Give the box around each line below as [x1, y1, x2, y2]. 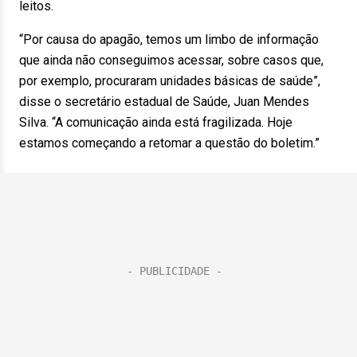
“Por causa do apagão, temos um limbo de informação [19, 32, 319, 47]
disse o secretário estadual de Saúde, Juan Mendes [19, 94, 309, 109]
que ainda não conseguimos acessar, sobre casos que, [19, 53, 324, 68]
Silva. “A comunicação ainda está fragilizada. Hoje [19, 115, 292, 130]
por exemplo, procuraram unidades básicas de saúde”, [19, 73, 320, 88]
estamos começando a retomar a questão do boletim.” [19, 135, 320, 151]
